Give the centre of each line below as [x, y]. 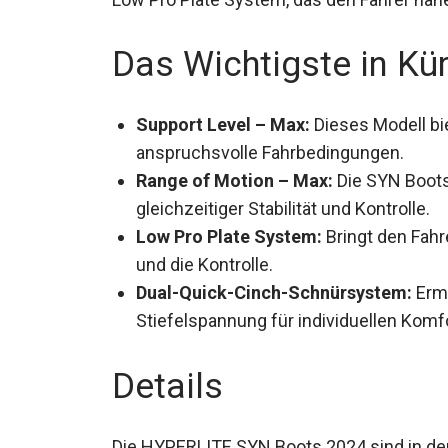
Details [167, 386]
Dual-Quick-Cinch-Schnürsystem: [274, 292]
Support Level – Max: [223, 124]
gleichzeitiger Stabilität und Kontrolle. [283, 208]
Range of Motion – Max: [234, 180]
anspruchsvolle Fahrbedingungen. [270, 152]
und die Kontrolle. [204, 264]
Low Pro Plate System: [229, 236]
